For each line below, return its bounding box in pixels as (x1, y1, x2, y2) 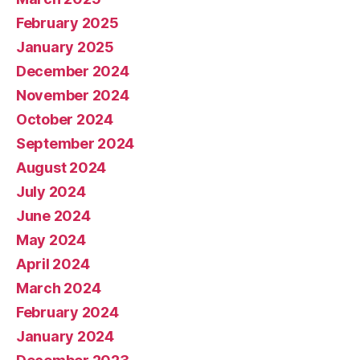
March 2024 (16, 279, 101, 297)
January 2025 (16, 38, 114, 55)
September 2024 (16, 134, 135, 152)
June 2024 (16, 207, 91, 224)
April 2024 (16, 255, 90, 272)
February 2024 (16, 303, 119, 321)
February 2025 (16, 14, 119, 31)
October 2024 (16, 110, 113, 128)
